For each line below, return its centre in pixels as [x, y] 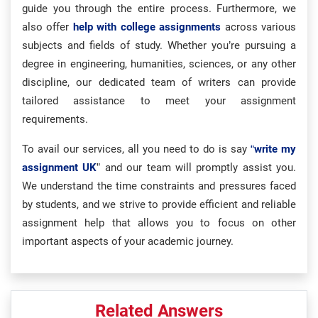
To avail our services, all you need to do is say [136, 149]
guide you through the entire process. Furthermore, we [159, 9]
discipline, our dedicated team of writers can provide [159, 82]
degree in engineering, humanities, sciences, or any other [159, 64]
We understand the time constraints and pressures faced [159, 186]
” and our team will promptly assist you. [196, 168]
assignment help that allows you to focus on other [159, 223]
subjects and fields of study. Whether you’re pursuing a [159, 45]
